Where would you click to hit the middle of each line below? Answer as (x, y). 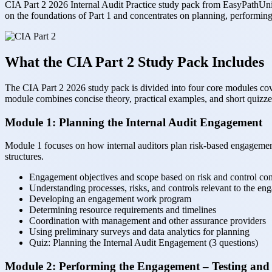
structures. (24, 157)
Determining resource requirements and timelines (123, 210)
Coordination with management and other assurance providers (148, 221)
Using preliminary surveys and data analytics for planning (139, 232)
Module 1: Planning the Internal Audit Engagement (134, 122)
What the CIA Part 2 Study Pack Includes (134, 62)
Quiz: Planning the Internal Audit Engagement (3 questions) (144, 243)
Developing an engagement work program (110, 199)
